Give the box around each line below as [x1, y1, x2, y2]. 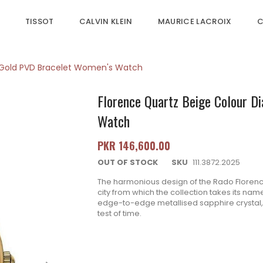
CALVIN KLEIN [79, 16, 133, 27]
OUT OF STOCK [97, 157, 158, 168]
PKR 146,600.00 [97, 138, 170, 154]
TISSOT [25, 16, 54, 27]
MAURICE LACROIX [157, 16, 232, 27]
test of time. [97, 208, 141, 220]
